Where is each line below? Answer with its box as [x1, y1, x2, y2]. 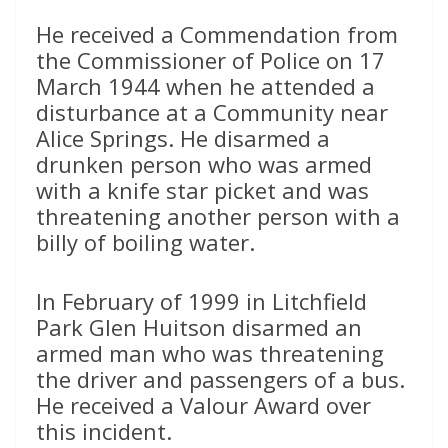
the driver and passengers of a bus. [36, 363, 405, 394]
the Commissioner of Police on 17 [36, 44, 385, 75]
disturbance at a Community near [36, 96, 388, 127]
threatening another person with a [36, 200, 400, 231]
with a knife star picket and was [36, 174, 369, 205]
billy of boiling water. [36, 226, 255, 257]
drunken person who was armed [36, 148, 372, 179]
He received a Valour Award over [36, 389, 371, 420]
